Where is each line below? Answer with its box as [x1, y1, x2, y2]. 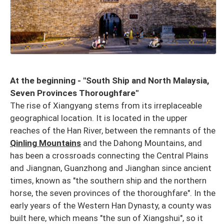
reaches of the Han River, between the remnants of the [10, 125, 215, 136]
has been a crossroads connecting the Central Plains [10, 150, 208, 161]
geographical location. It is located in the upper [10, 113, 187, 123]
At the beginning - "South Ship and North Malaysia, [10, 75, 209, 86]
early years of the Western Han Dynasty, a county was [10, 200, 211, 211]
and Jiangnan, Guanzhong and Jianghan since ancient [10, 163, 211, 173]
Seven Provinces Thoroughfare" [10, 88, 138, 98]
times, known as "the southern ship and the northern [10, 175, 206, 186]
